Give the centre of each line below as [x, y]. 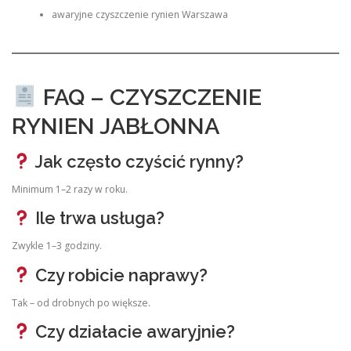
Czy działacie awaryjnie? [133, 331]
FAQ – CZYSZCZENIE [149, 97]
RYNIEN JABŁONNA [116, 126]
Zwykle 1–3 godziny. [57, 246]
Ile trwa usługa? [98, 218]
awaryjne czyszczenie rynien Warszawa [139, 15]
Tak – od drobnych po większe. [81, 302]
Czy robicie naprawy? [119, 275]
